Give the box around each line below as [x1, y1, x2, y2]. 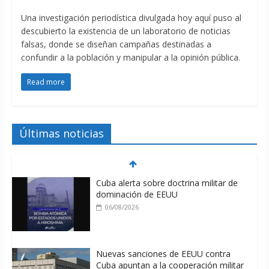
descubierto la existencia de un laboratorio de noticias [20, 25, 231, 37]
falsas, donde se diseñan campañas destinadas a [20, 38, 211, 50]
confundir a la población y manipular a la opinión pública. [20, 52, 240, 64]
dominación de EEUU [95, 189, 178, 201]
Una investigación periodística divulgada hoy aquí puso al [20, 12, 241, 24]
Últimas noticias [19, 126, 104, 141]
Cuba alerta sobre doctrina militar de [95, 177, 238, 189]
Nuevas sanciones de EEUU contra [95, 248, 231, 260]
